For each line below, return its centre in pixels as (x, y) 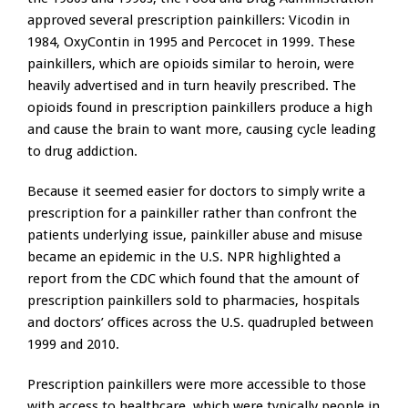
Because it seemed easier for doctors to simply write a (196, 192)
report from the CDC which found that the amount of (193, 279)
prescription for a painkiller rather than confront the (192, 214)
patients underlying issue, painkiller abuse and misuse (195, 235)
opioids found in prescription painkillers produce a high (200, 108)
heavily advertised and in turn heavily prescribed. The (192, 86)
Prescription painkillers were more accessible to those (197, 385)
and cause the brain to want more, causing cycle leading (202, 130)
